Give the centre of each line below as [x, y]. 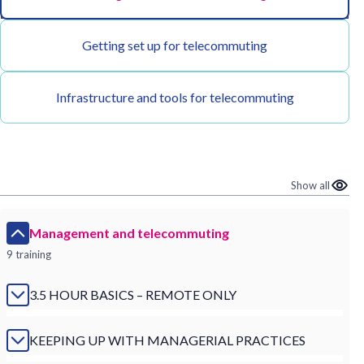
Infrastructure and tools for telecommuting [175, 97]
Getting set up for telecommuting [175, 45]
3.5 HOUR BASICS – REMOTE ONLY [133, 294]
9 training [29, 254]
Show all [311, 185]
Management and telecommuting [129, 232]
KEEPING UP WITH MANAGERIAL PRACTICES [167, 340]
